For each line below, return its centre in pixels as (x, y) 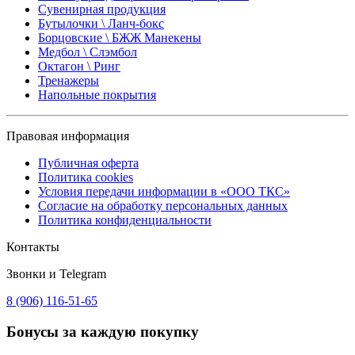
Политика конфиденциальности (125, 220)
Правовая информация (68, 136)
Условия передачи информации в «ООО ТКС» (164, 192)
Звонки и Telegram (56, 274)
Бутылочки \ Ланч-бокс (101, 24)
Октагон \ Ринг (79, 67)
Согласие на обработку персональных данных (163, 206)
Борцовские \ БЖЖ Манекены (120, 38)
